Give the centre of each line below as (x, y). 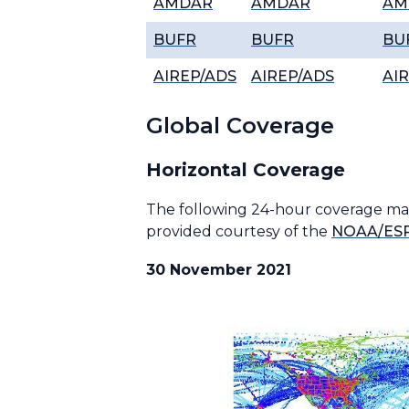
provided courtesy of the (239, 231)
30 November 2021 (219, 270)
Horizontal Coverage (246, 170)
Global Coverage (240, 126)
